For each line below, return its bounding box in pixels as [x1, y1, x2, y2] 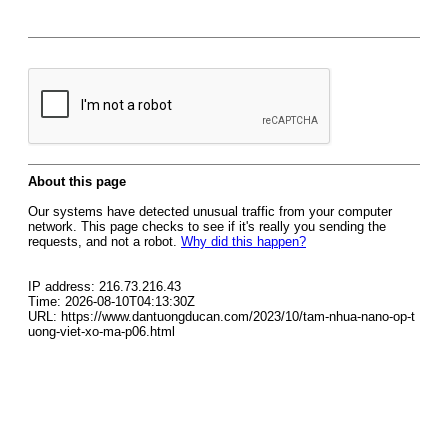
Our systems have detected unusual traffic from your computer [28, 204, 392, 219]
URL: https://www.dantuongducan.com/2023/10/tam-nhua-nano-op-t [28, 309, 415, 324]
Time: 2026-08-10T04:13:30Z [28, 294, 195, 309]
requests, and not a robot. [28, 234, 181, 249]
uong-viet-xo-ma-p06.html [28, 324, 175, 339]
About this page [28, 174, 126, 189]
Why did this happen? [181, 234, 306, 249]
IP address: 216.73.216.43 [28, 279, 181, 294]
